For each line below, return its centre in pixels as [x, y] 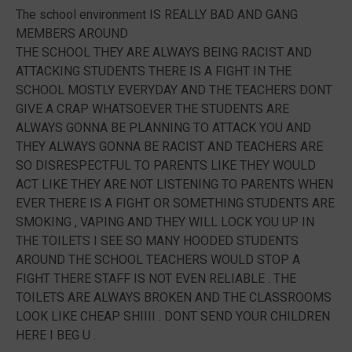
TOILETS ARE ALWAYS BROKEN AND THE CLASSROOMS [174, 297]
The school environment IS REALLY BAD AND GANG [157, 15]
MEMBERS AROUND [72, 33]
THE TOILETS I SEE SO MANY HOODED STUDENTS [157, 241]
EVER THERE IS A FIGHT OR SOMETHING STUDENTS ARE [175, 203]
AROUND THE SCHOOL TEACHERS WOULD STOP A [158, 260]
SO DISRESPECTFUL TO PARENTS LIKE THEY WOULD [166, 165]
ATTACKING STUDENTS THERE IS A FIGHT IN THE [154, 71]
